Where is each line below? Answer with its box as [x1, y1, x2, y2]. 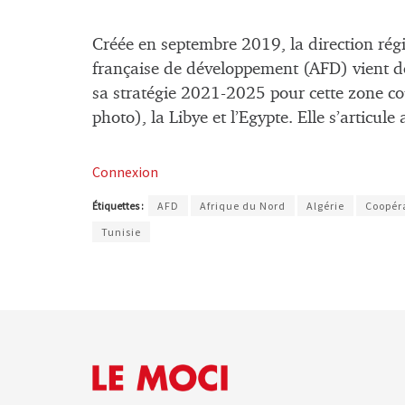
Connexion [92, 163, 158, 182]
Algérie [306, 199, 344, 213]
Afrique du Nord [200, 199, 286, 213]
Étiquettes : [92, 199, 146, 213]
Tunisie [101, 225, 141, 240]
